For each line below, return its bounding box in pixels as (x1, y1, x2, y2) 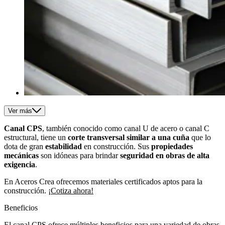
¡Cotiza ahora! (48, 186, 93, 195)
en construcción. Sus (82, 142, 151, 151)
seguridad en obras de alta (120, 151, 209, 160)
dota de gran (4, 142, 45, 151)
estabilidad (45, 142, 82, 151)
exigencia (4, 160, 35, 169)
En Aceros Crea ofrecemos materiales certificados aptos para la (4, 177, 202, 186)
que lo (189, 133, 211, 142)
